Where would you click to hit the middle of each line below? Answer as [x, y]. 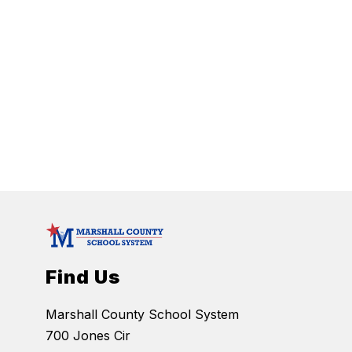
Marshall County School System [143, 315]
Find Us [83, 277]
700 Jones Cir [88, 336]
